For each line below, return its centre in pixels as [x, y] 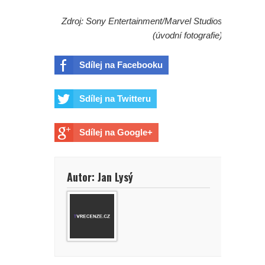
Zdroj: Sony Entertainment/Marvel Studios [142, 21]
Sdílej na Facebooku [121, 65]
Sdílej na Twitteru [115, 99]
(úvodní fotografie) [188, 35]
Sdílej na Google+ [116, 132]
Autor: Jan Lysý [100, 177]
